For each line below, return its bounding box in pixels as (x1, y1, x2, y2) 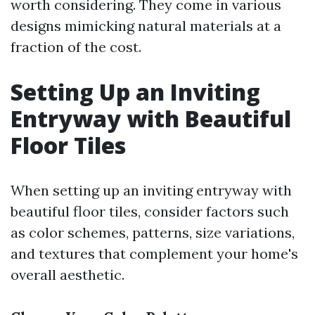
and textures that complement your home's (11, 245, 298, 262)
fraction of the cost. (11, 38, 141, 56)
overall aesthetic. (11, 266, 124, 283)
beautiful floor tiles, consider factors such (11, 202, 289, 220)
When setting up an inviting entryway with (11, 181, 292, 199)
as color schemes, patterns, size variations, (11, 224, 295, 241)
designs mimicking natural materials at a (11, 17, 281, 34)
